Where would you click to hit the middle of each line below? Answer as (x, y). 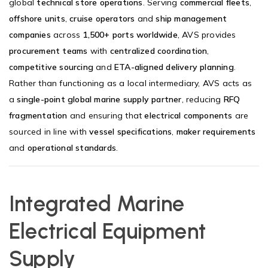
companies (30, 34)
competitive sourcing (51, 67)
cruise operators (102, 18)
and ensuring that (106, 115)
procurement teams (48, 51)
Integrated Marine (97, 203)
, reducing (202, 99)
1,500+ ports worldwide (130, 34)
